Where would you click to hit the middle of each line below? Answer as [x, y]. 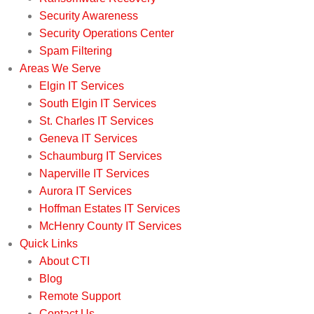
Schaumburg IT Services [101, 156]
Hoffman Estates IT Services [110, 209]
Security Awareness [89, 16]
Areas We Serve [60, 69]
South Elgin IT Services [98, 104]
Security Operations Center [107, 34]
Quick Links [49, 244]
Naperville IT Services [94, 174]
